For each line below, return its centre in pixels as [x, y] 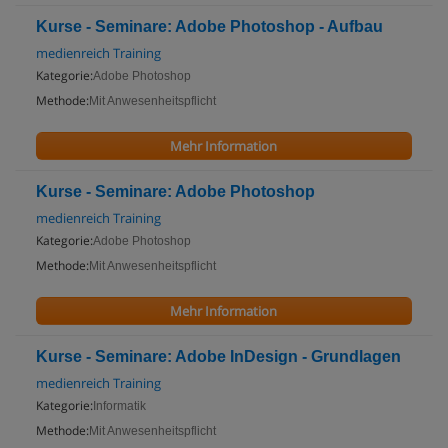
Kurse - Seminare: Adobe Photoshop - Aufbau [209, 26]
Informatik [119, 406]
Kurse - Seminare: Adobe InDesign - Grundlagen [218, 356]
